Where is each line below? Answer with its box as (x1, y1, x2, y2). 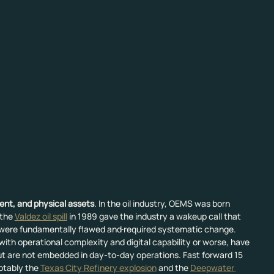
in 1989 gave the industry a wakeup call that (67, 210, 243, 223)
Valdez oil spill (14, 210, 67, 223)
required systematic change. (123, 223, 238, 235)
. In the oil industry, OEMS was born (94, 198, 232, 210)
